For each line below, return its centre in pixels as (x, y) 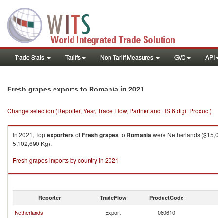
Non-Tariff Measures (127, 57)
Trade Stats (30, 57)
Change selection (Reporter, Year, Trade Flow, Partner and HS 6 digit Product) (109, 111)
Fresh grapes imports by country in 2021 (66, 160)
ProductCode (166, 197)
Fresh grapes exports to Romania (63, 89)
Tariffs (73, 57)
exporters (60, 135)
